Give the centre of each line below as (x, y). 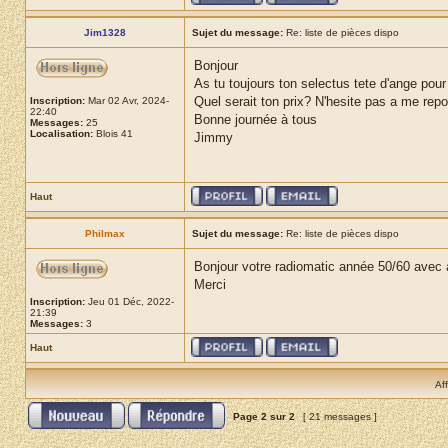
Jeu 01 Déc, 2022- (129, 301)
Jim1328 (105, 32)
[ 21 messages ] (340, 416)
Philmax (105, 233)
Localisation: (61, 133)
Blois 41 (113, 133)
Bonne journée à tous (255, 119)
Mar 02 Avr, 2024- (127, 100)
